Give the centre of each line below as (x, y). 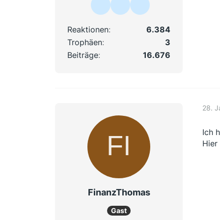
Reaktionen (88, 29)
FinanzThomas (119, 192)
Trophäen (85, 42)
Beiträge (83, 55)
